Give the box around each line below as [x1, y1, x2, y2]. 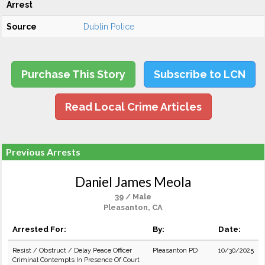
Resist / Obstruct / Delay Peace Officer [12, 246, 132, 254]
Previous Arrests [6, 146, 80, 157]
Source [7, 22, 37, 31]
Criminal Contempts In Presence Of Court [12, 256, 140, 264]
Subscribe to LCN [153, 68, 245, 80]
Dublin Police [83, 22, 134, 31]
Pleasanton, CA [104, 203, 163, 212]
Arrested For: [12, 224, 66, 234]
